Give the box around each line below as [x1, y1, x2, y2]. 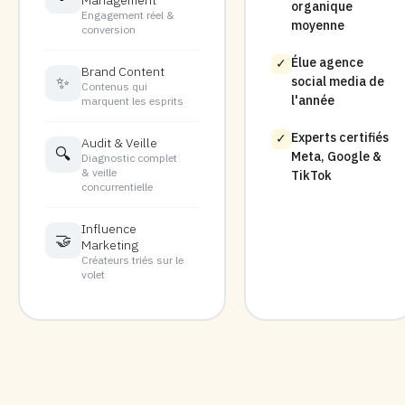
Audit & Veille [80, 134, 157, 151]
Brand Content [80, 62, 165, 80]
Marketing [80, 236, 138, 253]
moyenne [290, 16, 344, 33]
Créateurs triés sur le [80, 252, 184, 267]
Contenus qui [80, 79, 147, 93]
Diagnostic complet [80, 150, 177, 165]
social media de [290, 72, 384, 89]
